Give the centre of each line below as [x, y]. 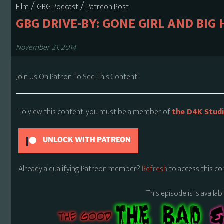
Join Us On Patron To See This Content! [78, 77]
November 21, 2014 [46, 47]
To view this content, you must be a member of [95, 112]
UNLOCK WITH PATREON [86, 140]
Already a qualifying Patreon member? [80, 169]
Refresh [155, 169]
